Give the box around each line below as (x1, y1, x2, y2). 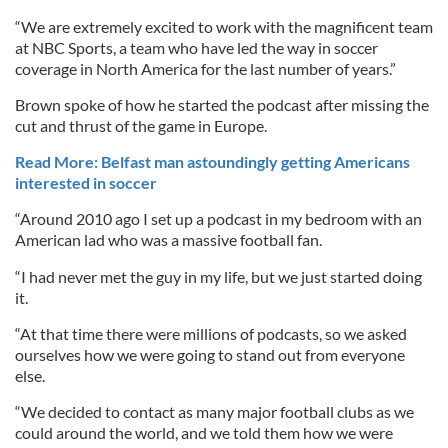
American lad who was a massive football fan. (15, 230, 322, 249)
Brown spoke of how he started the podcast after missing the (15, 95, 429, 114)
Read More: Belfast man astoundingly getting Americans (15, 152, 410, 171)
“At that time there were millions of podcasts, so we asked (15, 324, 407, 343)
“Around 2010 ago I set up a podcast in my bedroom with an (15, 209, 422, 228)
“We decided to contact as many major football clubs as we (15, 402, 414, 421)
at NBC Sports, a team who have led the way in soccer (15, 38, 378, 57)
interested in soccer (15, 173, 157, 192)
